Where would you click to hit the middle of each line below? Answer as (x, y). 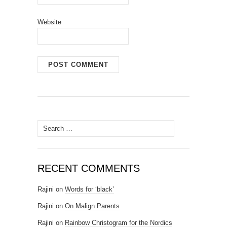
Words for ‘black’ (89, 189)
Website (49, 22)
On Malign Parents (92, 206)
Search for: (54, 126)
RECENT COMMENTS (89, 168)
